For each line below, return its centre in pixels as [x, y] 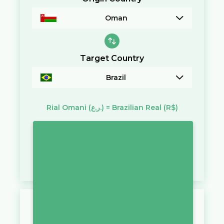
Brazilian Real [136, 107]
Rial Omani [66, 107]
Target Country [112, 58]
